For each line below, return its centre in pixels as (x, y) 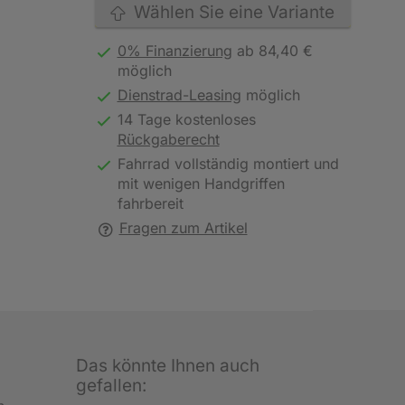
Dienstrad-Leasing (179, 95)
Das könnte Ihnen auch (167, 365)
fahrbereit (150, 203)
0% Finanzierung (174, 51)
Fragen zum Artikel (183, 228)
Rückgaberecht (168, 139)
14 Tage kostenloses (186, 119)
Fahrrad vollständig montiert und (228, 164)
